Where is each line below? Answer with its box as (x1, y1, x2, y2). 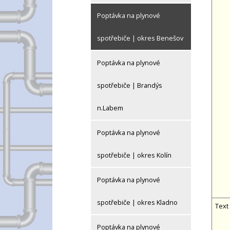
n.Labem (97, 103, 123, 113)
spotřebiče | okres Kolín (97, 150, 171, 160)
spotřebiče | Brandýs (97, 81, 162, 90)
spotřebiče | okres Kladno (97, 198, 178, 207)
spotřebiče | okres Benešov (97, 33, 183, 43)
